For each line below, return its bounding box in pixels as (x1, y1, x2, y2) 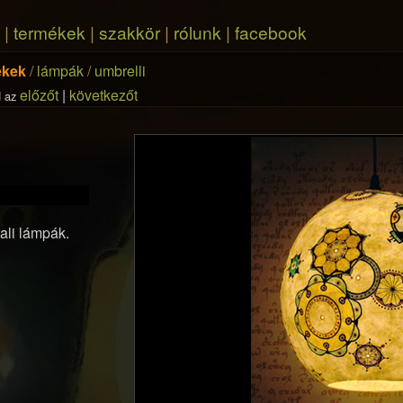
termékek (13, 20, 85, 44)
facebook (235, 20, 307, 44)
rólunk (174, 20, 221, 44)
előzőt (20, 85, 58, 105)
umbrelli (94, 60, 146, 81)
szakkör (99, 20, 160, 44)
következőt (69, 85, 138, 105)
